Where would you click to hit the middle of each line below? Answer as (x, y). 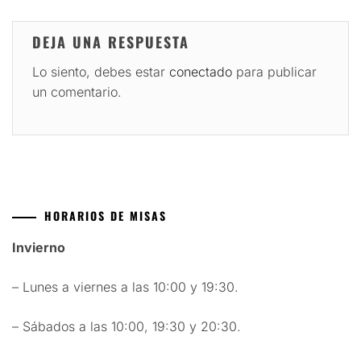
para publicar (274, 72)
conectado (201, 72)
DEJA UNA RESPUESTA (111, 42)
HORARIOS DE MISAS (106, 216)
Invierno (39, 248)
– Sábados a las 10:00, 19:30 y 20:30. (127, 327)
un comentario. (77, 92)
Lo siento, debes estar (101, 72)
